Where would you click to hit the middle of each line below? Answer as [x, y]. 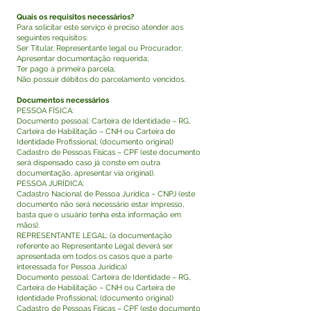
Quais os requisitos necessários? [75, 17]
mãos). [28, 225]
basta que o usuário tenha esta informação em [99, 215]
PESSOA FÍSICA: [45, 111]
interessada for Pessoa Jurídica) [72, 267]
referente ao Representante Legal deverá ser [95, 246]
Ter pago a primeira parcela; [66, 69]
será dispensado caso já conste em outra [89, 163]
